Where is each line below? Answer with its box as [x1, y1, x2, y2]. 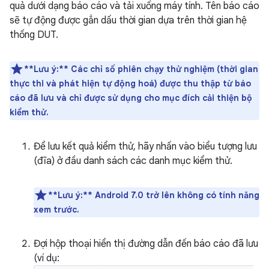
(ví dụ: [34, 252, 59, 265]
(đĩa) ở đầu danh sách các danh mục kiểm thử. [34, 155, 232, 168]
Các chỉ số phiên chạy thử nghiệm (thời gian [68, 64, 258, 75]
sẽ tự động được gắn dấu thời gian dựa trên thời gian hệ [10, 14, 247, 27]
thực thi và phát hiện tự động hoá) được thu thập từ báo [10, 78, 251, 89]
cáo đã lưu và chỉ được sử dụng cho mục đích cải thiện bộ [10, 92, 252, 104]
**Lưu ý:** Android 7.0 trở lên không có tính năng [48, 190, 259, 201]
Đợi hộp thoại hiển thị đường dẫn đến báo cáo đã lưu [34, 238, 258, 250]
